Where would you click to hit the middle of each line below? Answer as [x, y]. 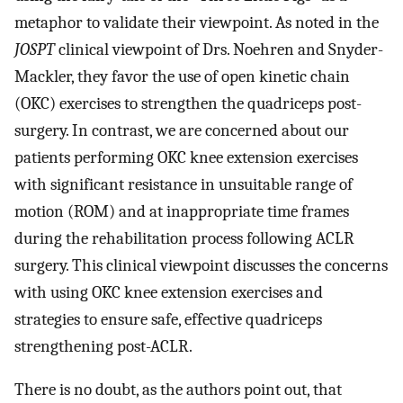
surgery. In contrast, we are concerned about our [182, 130]
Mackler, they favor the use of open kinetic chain [182, 76]
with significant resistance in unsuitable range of [184, 184]
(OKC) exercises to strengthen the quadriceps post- [188, 103]
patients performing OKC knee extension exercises [186, 157]
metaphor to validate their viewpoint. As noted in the [197, 22]
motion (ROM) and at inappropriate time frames [182, 211]
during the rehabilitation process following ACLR [184, 238]
